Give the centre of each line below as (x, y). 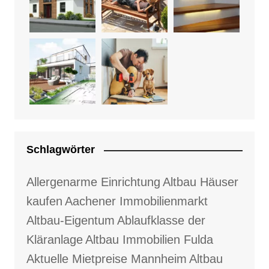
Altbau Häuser (200, 182)
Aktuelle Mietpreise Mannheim (106, 259)
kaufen (44, 201)
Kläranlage (54, 240)
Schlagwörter (60, 150)
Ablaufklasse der (161, 221)
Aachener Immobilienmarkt (136, 201)
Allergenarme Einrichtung (93, 182)
